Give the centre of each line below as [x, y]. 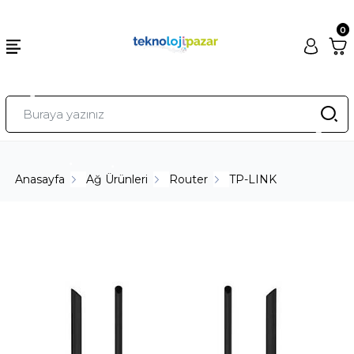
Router [189, 179]
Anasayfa [40, 179]
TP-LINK [253, 179]
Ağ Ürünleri [117, 179]
